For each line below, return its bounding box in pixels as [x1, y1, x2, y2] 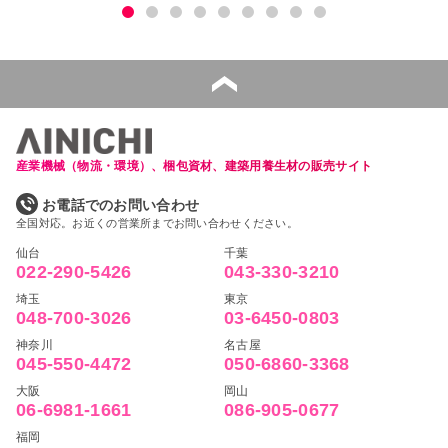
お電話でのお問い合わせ [42, 196, 200, 213]
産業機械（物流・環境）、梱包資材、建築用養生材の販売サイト [16, 158, 373, 173]
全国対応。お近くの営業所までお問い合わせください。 [16, 216, 298, 229]
